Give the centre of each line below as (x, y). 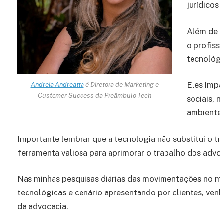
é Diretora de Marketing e (121, 85)
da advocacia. (43, 206)
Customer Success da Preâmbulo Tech (95, 96)
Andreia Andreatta (57, 85)
